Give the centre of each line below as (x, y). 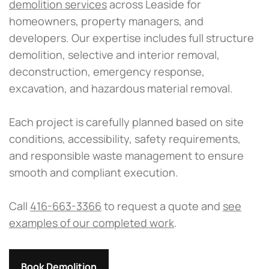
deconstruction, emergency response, (107, 71)
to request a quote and (162, 206)
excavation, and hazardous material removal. (121, 88)
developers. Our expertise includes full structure (131, 38)
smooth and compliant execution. (94, 172)
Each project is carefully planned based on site (126, 122)
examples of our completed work (92, 222)
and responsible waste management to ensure (126, 155)
